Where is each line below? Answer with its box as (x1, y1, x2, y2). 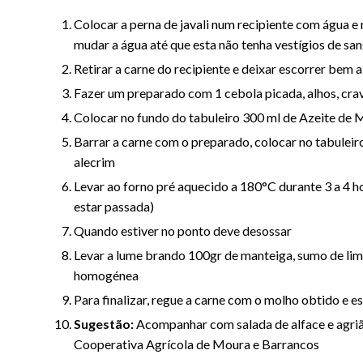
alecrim (73, 154, 115, 170)
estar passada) (73, 199, 154, 215)
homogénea (73, 267, 139, 284)
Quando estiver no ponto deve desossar (73, 223, 292, 239)
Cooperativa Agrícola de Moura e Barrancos (73, 336, 319, 352)
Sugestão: (73, 316, 134, 332)
